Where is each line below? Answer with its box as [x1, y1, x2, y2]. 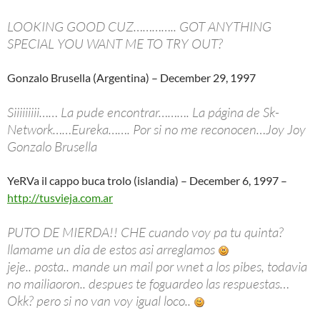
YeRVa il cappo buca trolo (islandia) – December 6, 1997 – [7, 173, 287, 187]
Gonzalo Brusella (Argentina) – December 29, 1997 [7, 70, 256, 84]
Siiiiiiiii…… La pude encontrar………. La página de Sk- [7, 103, 279, 121]
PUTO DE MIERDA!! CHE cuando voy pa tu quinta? [7, 223, 284, 241]
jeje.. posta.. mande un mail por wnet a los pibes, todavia [7, 257, 307, 275]
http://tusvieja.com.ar [7, 190, 113, 204]
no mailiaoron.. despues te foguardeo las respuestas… [7, 274, 289, 292]
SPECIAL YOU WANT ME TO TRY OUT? [7, 34, 223, 52]
